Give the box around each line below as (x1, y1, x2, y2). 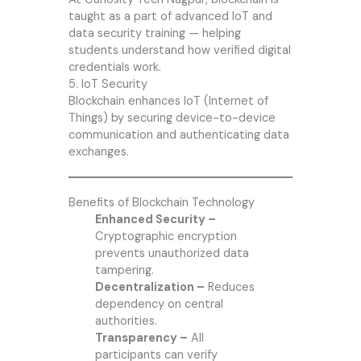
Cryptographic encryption (94, 229, 237, 245)
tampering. (94, 263, 154, 279)
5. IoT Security (68, 77, 147, 93)
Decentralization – (94, 280, 205, 296)
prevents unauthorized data (94, 246, 249, 262)
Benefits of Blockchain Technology (68, 195, 255, 211)
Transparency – (94, 330, 188, 346)
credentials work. (68, 60, 161, 76)
